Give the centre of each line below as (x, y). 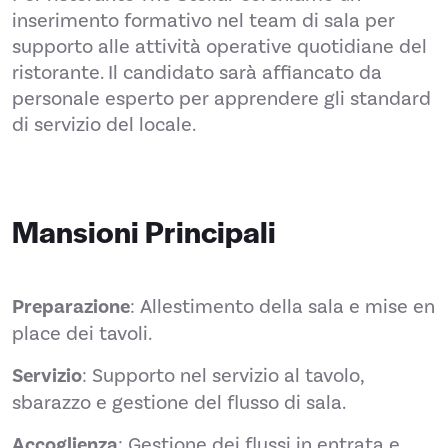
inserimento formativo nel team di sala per (203, 20)
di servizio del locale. (104, 124)
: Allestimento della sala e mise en (282, 306)
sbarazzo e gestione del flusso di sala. (179, 402)
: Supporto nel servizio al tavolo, (223, 375)
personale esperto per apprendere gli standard (221, 98)
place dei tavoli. (82, 333)
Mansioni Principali (144, 231)
